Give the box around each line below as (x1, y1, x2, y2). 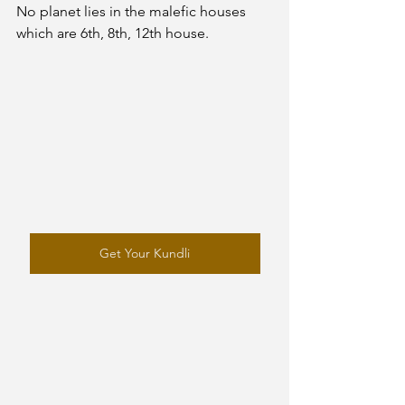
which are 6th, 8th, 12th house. (16, 24, 212, 42)
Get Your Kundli (99, 245, 190, 262)
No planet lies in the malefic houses (16, 3, 250, 20)
